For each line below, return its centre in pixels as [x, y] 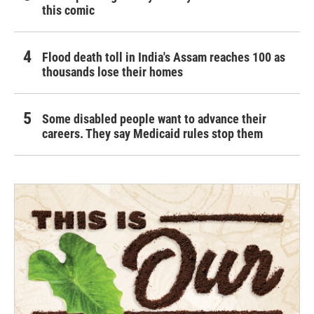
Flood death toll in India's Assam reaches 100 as [164, 57]
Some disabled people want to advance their [154, 119]
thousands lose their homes [112, 72]
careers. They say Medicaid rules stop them [152, 134]
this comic [68, 11]
